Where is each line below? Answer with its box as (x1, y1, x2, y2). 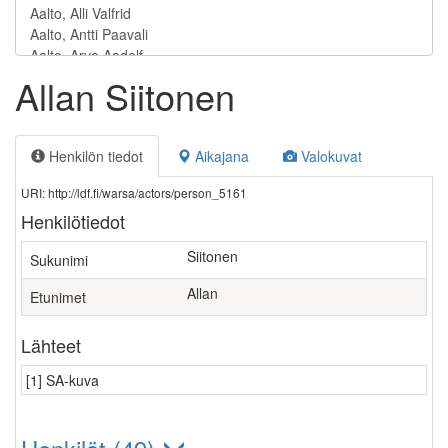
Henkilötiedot (21, 208, 125, 234)
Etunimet (30, 287, 86, 307)
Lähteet (21, 332, 81, 358)
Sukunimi (30, 250, 88, 270)
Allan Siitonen (15, 70, 235, 121)
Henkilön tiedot (45, 146, 143, 166)
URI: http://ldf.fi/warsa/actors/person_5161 (21, 184, 247, 201)
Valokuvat (297, 146, 362, 166)
